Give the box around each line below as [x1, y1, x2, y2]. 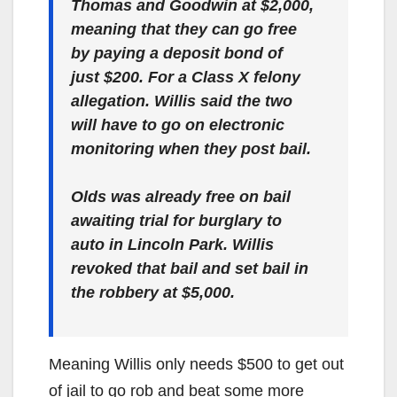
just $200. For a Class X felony [71, 67, 300, 86]
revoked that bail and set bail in [71, 259, 308, 277]
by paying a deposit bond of [71, 43, 283, 62]
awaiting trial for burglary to [71, 211, 282, 230]
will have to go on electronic [71, 115, 284, 134]
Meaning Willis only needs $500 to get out [49, 354, 344, 373]
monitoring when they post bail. [71, 139, 311, 158]
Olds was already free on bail [71, 187, 291, 206]
